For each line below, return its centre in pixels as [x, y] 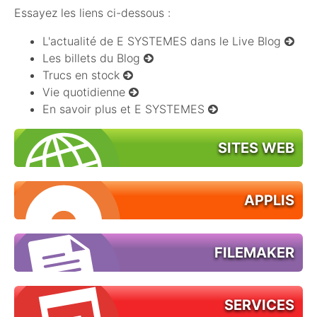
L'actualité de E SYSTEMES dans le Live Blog [163, 41]
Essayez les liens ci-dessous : [92, 13]
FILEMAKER [254, 253]
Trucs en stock [83, 75]
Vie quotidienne [86, 92]
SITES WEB [256, 148]
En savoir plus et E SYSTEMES [125, 109]
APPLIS [269, 200]
